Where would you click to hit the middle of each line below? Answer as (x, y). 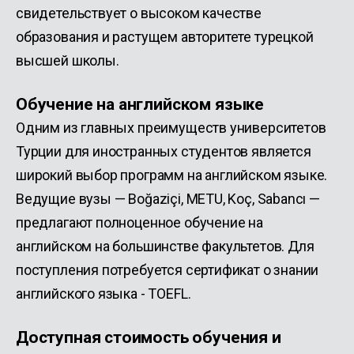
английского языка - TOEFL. (104, 294)
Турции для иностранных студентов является (164, 151)
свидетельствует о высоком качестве (139, 13)
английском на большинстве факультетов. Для (165, 246)
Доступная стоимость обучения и (149, 337)
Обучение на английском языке (140, 104)
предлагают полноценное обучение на (139, 222)
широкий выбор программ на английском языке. (172, 175)
